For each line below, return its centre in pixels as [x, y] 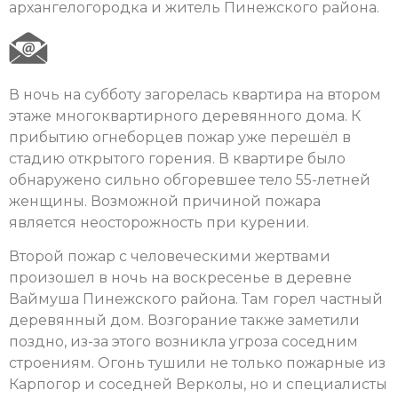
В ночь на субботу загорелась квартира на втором [195, 94]
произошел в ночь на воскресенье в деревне [180, 277]
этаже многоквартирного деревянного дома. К [185, 115]
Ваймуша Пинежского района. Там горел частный [196, 298]
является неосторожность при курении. [159, 222]
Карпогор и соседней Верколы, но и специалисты [198, 384]
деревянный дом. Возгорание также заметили [184, 320]
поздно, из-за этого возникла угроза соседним [183, 341]
